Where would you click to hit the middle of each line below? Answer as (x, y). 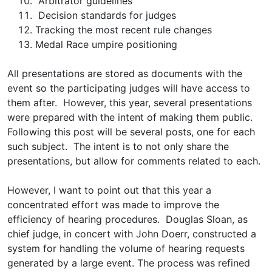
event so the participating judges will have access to (129, 88)
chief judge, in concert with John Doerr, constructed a (132, 234)
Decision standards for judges (106, 15)
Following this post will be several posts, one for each (131, 132)
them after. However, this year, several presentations (130, 103)
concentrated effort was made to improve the (113, 205)
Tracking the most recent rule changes (124, 30)
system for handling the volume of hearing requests (126, 248)
